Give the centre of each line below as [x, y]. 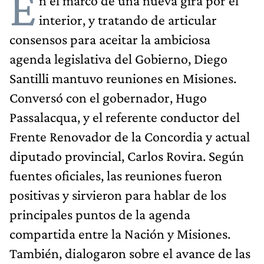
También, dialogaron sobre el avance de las [130, 253]
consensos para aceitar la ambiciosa [110, 39]
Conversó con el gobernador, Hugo [108, 97]
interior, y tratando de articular [128, 19]
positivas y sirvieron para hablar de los [118, 194]
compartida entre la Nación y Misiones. [120, 233]
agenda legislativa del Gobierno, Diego [118, 58]
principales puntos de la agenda [100, 214]
